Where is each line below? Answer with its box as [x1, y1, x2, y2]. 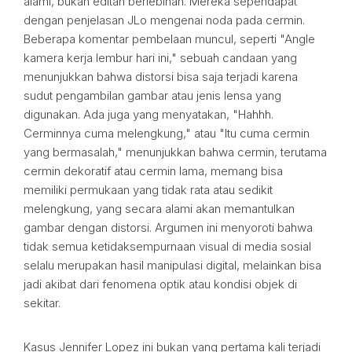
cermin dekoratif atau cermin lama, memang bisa [24, 163, 283, 178]
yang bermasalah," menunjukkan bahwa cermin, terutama [24, 144, 327, 159]
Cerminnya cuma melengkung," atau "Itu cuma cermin [24, 125, 310, 141]
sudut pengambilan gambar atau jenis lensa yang [24, 87, 281, 103]
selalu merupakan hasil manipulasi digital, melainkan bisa [24, 257, 321, 273]
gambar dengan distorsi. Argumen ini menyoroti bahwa [24, 219, 313, 235]
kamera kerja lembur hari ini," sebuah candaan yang [24, 49, 297, 65]
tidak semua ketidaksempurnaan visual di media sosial [24, 238, 311, 254]
